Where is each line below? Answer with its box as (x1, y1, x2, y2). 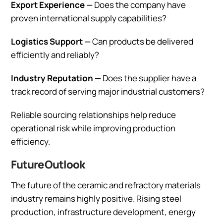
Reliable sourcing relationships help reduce (11, 109, 176, 120)
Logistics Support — (11, 35, 91, 47)
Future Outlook (11, 157, 88, 172)
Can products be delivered (91, 35, 193, 47)
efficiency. (11, 135, 50, 147)
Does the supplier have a (101, 72, 196, 84)
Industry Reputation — (11, 72, 101, 84)
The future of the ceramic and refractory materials (11, 179, 201, 191)
